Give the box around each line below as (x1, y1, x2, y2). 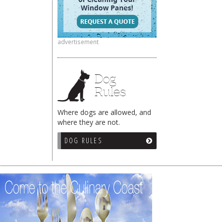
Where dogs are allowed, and (57, 108, 151, 117)
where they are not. (57, 117, 120, 127)
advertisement (57, 37, 99, 46)
